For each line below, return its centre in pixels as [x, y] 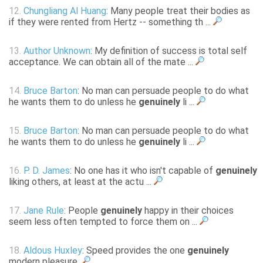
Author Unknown [57, 51]
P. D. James [47, 171]
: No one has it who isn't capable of [143, 171]
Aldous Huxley [53, 251]
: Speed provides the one [135, 251]
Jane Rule [44, 211]
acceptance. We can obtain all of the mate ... [102, 62]
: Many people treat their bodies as [178, 11]
